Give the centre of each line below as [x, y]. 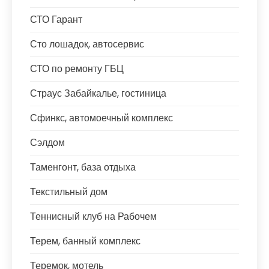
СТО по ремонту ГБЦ [77, 69]
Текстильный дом [69, 192]
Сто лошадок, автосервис [87, 44]
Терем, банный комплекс [85, 241]
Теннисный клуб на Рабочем [93, 216]
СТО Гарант [56, 20]
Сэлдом [47, 143]
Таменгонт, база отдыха [83, 167]
